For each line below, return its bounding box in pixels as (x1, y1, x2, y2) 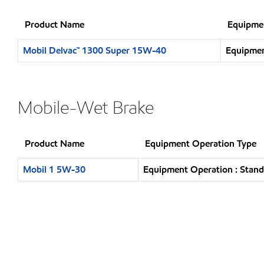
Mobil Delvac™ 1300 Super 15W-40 (23, 44, 166, 57)
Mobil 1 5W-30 (23, 163, 85, 176)
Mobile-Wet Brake (18, 96, 154, 118)
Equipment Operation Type (145, 137, 256, 150)
